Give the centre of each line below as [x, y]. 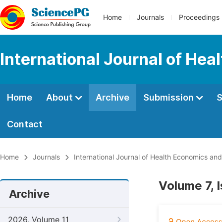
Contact [25, 124]
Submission [169, 97]
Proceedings [199, 17]
